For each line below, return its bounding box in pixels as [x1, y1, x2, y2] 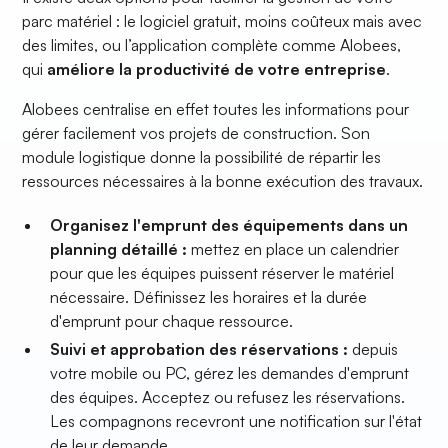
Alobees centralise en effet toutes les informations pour [22, 99, 410, 120]
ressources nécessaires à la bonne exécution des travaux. [22, 171, 424, 192]
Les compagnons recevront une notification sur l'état [50, 411, 423, 432]
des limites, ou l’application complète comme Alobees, [22, 35, 402, 56]
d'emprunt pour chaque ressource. [50, 311, 294, 332]
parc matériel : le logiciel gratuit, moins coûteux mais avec [22, 11, 423, 32]
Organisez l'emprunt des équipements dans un [50, 215, 409, 236]
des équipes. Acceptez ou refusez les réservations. [50, 387, 406, 408]
